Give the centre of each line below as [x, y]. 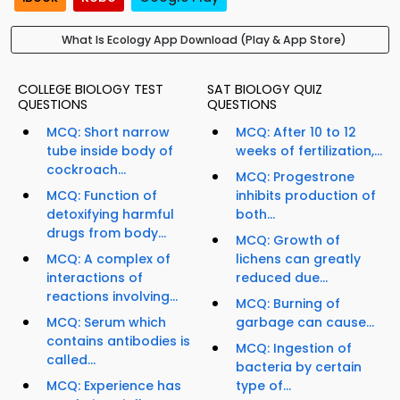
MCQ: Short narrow [108, 133]
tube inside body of [110, 151]
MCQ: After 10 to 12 [296, 133]
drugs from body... [106, 233]
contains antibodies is [118, 342]
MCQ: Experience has [114, 386]
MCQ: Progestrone [295, 177]
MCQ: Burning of [288, 304]
